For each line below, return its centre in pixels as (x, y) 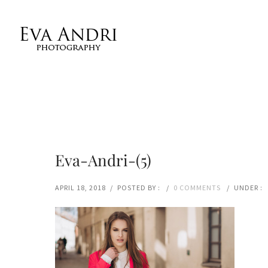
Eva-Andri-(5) (103, 160)
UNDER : (248, 188)
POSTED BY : (140, 188)
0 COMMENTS (197, 188)
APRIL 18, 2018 (80, 188)
